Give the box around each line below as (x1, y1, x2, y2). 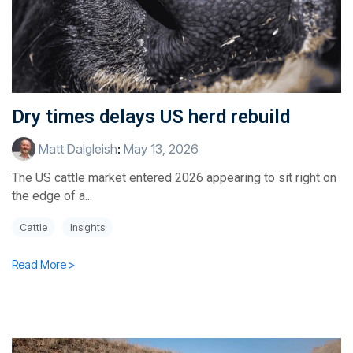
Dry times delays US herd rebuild (12, 106, 290, 128)
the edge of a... (12, 188, 92, 204)
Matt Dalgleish (35, 141, 117, 158)
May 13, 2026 (124, 141, 199, 158)
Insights (70, 221, 105, 234)
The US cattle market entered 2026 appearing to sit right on (12, 170, 336, 186)
